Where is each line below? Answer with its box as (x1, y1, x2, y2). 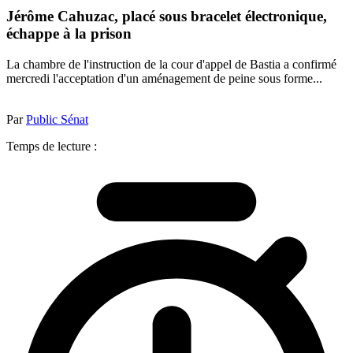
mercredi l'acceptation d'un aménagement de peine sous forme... (6, 71, 322, 85)
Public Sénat (26, 112, 88, 126)
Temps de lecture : (6, 139, 97, 153)
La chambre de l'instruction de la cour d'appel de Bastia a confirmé (6, 57, 336, 71)
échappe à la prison (6, 25, 132, 43)
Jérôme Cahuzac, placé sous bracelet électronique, (6, 8, 327, 25)
